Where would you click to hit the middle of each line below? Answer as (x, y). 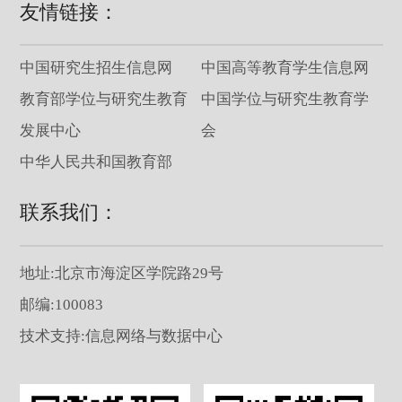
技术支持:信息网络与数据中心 (121, 336)
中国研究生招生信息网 (96, 68)
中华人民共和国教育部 (96, 162)
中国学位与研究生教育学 (285, 100)
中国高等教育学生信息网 (285, 68)
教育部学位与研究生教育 (103, 100)
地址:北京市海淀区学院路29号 (121, 273)
